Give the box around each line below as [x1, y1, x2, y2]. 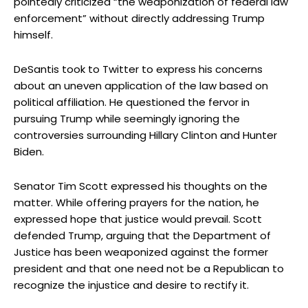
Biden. [14, 144, 44, 159]
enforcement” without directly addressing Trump [14, 10, 265, 25]
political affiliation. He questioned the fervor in [14, 94, 250, 109]
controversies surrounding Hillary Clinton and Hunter [14, 127, 277, 142]
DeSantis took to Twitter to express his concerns [14, 61, 263, 76]
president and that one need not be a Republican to [14, 261, 284, 276]
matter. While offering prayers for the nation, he [14, 195, 259, 210]
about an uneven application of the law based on [14, 78, 268, 93]
